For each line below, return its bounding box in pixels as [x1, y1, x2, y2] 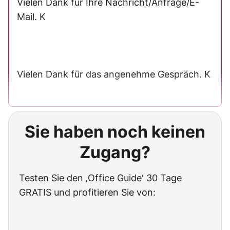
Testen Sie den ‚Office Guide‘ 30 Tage [19, 172, 182, 183]
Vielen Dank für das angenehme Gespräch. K [17, 69, 210, 80]
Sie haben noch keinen [25, 122, 205, 142]
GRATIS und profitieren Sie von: [19, 187, 156, 198]
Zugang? [80, 142, 150, 162]
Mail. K [17, 11, 46, 22]
